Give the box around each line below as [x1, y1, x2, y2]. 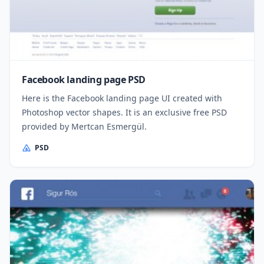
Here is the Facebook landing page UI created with [22, 93, 222, 104]
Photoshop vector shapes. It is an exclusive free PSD [22, 107, 227, 118]
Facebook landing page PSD [22, 73, 146, 87]
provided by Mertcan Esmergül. [22, 121, 147, 133]
